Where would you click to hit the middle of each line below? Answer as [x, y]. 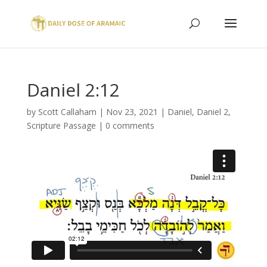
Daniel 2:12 [73, 90]
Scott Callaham [67, 112]
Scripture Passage [61, 125]
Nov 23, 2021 [132, 112]
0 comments [130, 125]
